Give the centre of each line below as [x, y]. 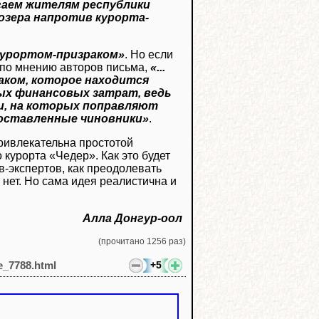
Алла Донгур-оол [132, 218]
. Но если [149, 54]
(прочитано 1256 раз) [142, 241]
